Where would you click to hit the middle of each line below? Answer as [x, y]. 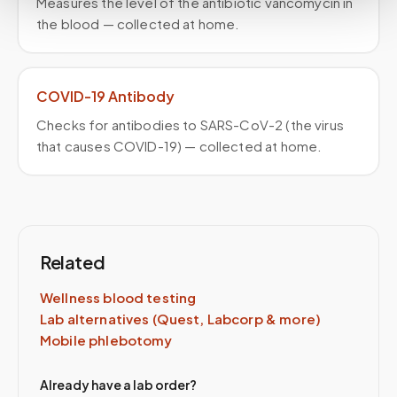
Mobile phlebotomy [106, 340]
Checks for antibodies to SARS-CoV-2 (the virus [190, 125]
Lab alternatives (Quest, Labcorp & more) [180, 319]
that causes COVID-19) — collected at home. [179, 146]
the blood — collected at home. [138, 23]
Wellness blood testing [118, 297]
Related [73, 262]
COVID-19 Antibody [105, 96]
